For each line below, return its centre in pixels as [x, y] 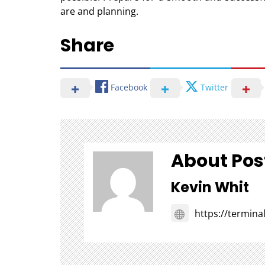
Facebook [129, 88]
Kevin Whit [210, 187]
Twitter [214, 88]
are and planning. [99, 11]
